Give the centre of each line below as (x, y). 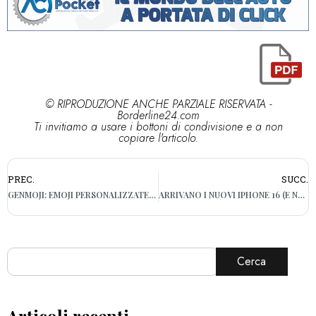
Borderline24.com (158, 116)
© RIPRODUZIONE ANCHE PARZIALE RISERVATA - (158, 104)
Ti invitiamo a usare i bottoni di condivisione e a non (158, 127)
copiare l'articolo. (158, 138)
